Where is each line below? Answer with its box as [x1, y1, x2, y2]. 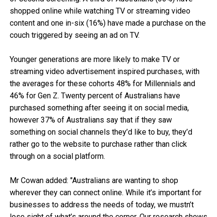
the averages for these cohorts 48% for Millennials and [10, 79, 195, 89]
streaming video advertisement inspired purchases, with [10, 67, 200, 77]
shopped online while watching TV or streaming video [10, 6, 190, 16]
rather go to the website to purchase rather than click [10, 139, 187, 149]
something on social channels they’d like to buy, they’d [10, 127, 192, 137]
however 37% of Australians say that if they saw [10, 115, 172, 125]
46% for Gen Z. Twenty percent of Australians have [10, 91, 180, 101]
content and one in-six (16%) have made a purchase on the [10, 18, 206, 28]
